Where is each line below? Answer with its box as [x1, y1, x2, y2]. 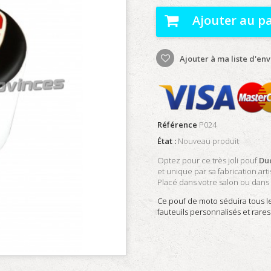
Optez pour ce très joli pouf [157, 155, 259, 166]
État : [157, 135, 176, 146]
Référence [157, 119, 197, 130]
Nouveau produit [178, 135, 239, 146]
